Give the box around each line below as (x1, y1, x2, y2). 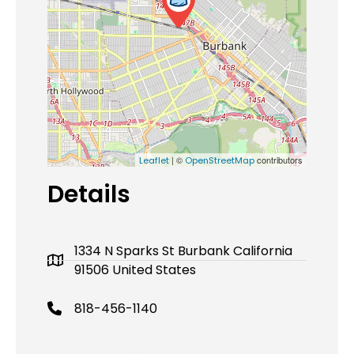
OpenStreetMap (185, 153, 254, 167)
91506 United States (74, 260, 196, 279)
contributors (254, 153, 303, 166)
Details (47, 177, 130, 211)
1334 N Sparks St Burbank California (74, 241, 292, 260)
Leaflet (139, 153, 169, 167)
